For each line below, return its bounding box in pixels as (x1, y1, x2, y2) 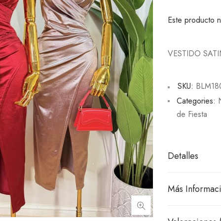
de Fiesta (177, 109, 208, 120)
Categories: (177, 95, 216, 107)
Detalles (168, 149, 199, 163)
